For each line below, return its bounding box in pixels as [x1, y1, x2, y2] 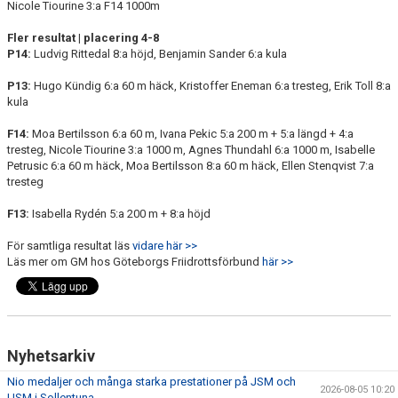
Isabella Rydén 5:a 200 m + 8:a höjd [29, 207, 211, 220]
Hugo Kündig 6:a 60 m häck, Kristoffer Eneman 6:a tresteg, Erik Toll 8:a [31, 79, 391, 92]
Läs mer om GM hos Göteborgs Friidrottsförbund [7, 255, 262, 268]
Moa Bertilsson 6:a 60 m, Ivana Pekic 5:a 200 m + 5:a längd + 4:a [29, 127, 354, 140]
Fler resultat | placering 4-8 [7, 31, 159, 44]
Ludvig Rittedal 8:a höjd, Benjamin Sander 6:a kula [31, 47, 287, 60]
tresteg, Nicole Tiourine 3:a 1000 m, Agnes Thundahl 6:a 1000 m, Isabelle [7, 143, 375, 156]
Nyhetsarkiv [7, 346, 95, 365]
